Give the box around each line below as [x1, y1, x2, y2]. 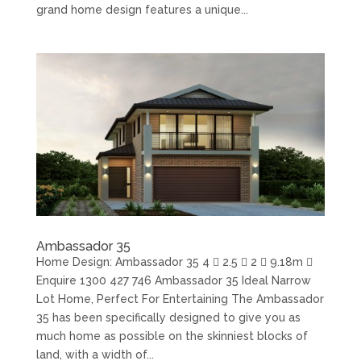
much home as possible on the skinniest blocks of [35, 330, 308, 343]
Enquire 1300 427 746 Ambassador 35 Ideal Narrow [35, 274, 311, 288]
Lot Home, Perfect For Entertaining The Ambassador [35, 293, 324, 306]
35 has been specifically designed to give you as [35, 311, 301, 325]
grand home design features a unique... [35, 3, 248, 17]
